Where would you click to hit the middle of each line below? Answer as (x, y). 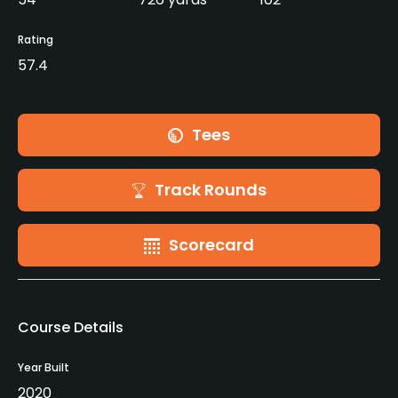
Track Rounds (210, 190)
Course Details (71, 328)
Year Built (44, 368)
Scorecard (211, 245)
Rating (36, 40)
